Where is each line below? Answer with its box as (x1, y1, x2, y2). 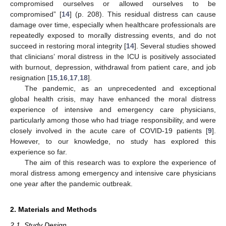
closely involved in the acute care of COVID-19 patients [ (10, 126, 208, 135)
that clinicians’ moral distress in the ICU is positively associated (10, 52, 216, 61)
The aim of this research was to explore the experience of (24, 158, 216, 166)
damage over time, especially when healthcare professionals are (10, 20, 216, 29)
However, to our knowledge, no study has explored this (10, 137, 216, 145)
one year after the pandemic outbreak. (10, 179, 133, 188)
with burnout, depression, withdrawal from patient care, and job (10, 63, 216, 71)
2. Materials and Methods (10, 205, 97, 213)
